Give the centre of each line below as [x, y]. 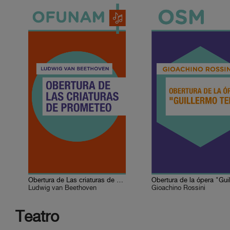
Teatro [37, 218]
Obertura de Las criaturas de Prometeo [120, 180]
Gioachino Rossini [179, 188]
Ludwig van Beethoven [63, 188]
